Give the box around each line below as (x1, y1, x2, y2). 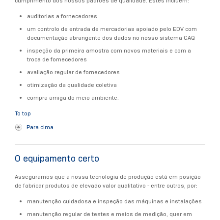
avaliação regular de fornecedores (27, 68, 120, 76)
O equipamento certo (15, 153, 99, 165)
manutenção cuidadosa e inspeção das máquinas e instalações (27, 197, 202, 205)
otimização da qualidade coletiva (27, 81, 117, 88)
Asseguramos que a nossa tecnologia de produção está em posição (15, 172, 201, 180)
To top (15, 109, 31, 117)
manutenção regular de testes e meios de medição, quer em (27, 210, 192, 218)
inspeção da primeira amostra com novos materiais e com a (27, 46, 191, 54)
